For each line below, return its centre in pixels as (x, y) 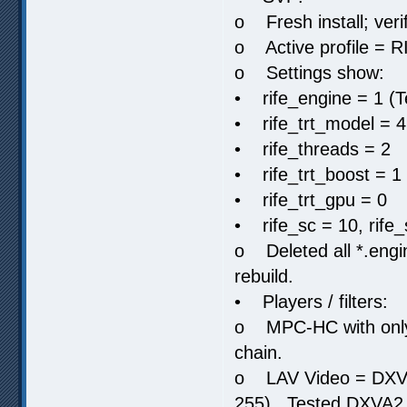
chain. (258, 352)
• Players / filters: (311, 301)
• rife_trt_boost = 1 (318, 174)
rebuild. (264, 276)
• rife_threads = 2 (313, 149)
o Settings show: (309, 72)
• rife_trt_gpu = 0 (311, 199)
